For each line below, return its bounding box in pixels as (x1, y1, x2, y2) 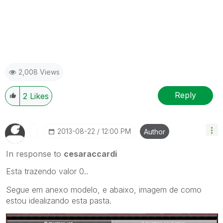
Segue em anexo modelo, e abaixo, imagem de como (6, 184, 202, 195)
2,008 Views (18, 67, 60, 76)
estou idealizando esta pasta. (6, 195, 111, 206)
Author (144, 127, 165, 136)
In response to (6, 148, 64, 159)
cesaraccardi (64, 148, 117, 159)
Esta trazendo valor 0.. (6, 166, 88, 176)
